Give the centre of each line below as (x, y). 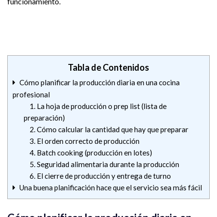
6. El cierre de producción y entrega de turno (100, 176)
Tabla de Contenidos (108, 68)
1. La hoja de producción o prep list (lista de (98, 106)
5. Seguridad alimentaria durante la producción (104, 164)
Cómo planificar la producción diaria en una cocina (99, 83)
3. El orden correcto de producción (84, 141)
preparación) (44, 118)
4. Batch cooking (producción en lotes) (91, 153)
